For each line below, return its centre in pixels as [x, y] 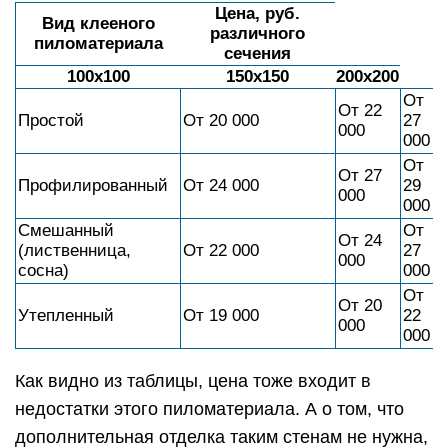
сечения [257, 53]
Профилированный [93, 185]
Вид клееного [98, 23]
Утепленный [66, 315]
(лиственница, [74, 250]
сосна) [43, 270]
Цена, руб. [257, 13]
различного [257, 33]
